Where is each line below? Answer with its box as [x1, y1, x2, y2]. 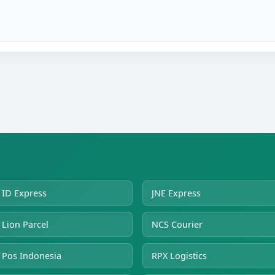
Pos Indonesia [2, 249, 61, 261]
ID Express [2, 187, 47, 199]
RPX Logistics [152, 249, 207, 261]
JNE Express [152, 187, 201, 199]
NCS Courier [152, 218, 203, 230]
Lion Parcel [2, 218, 48, 230]
